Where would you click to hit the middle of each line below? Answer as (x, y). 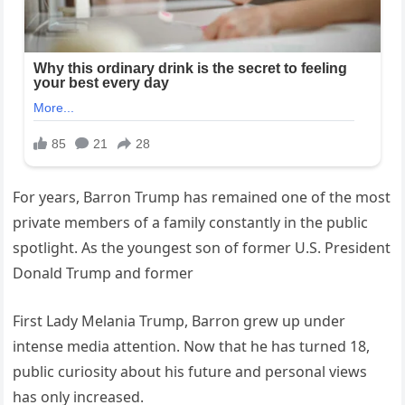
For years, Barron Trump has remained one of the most (202, 198)
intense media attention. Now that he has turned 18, (192, 347)
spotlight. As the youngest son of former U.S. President (202, 248)
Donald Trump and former (104, 273)
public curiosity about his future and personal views (190, 372)
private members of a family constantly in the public (191, 223)
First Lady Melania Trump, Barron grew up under (179, 321)
